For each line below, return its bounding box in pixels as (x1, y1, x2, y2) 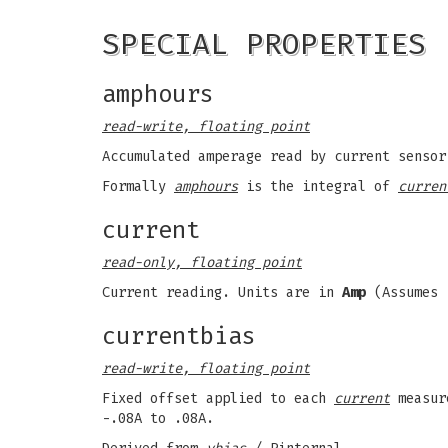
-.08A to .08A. (102, 410, 214, 427)
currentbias (102, 322, 256, 350)
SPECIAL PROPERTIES (102, 26, 426, 62)
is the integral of (238, 178, 398, 195)
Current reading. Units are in (102, 284, 342, 301)
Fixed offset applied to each (102, 390, 334, 407)
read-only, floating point (102, 254, 302, 271)
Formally (102, 178, 174, 195)
